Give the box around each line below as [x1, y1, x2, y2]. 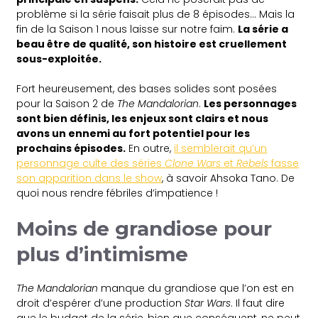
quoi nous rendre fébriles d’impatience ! [16, 185, 219, 200]
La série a [238, 21, 289, 36]
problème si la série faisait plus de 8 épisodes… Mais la [16, 6, 295, 21]
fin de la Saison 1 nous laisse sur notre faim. [16, 21, 238, 36]
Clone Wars [165, 155, 221, 170]
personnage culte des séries [16, 155, 165, 170]
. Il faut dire [231, 295, 285, 310]
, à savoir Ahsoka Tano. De [162, 170, 295, 185]
